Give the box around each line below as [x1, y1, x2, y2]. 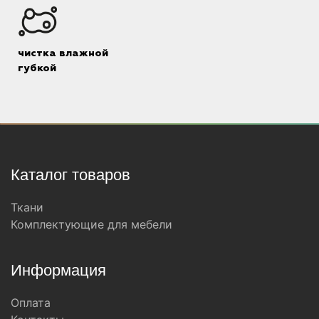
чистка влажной [17, 48, 108, 59]
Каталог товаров [11, 166, 130, 184]
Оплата [11, 296, 51, 310]
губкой [17, 63, 56, 74]
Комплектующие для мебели [11, 217, 172, 232]
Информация [11, 261, 106, 280]
